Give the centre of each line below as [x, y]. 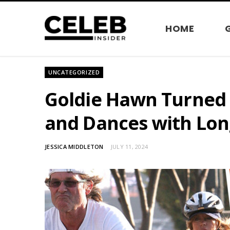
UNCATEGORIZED [74, 72]
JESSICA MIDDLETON [74, 147]
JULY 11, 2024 [129, 147]
